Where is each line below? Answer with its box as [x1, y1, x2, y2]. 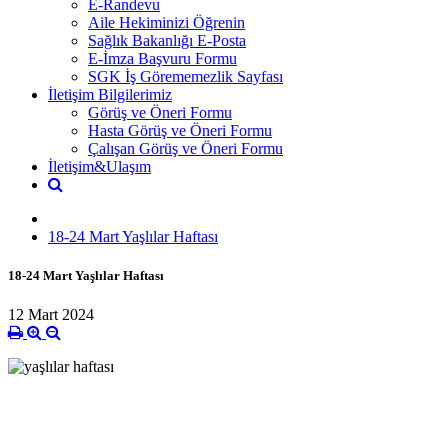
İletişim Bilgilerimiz [48, 85, 172, 103]
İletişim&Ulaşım [48, 157, 151, 175]
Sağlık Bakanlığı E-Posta [88, 31, 246, 49]
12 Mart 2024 [8, 306, 94, 324]
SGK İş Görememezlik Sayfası [88, 67, 283, 85]
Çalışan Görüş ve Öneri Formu [88, 139, 283, 157]
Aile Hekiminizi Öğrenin [88, 13, 245, 31]
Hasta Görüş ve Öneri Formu [88, 121, 272, 139]
